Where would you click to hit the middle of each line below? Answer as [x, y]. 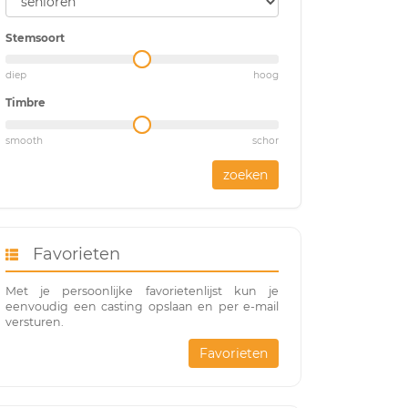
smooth [24, 140]
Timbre [25, 103]
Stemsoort [35, 38]
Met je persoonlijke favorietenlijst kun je [142, 291]
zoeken [245, 174]
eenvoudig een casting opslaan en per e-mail [142, 306]
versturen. [35, 321]
